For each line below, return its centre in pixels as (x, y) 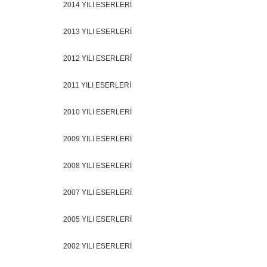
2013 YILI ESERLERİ (97, 32)
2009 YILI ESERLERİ (97, 139)
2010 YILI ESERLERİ (97, 112)
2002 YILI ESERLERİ (97, 246)
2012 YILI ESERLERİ (97, 58)
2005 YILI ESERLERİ (97, 219)
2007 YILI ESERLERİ (97, 193)
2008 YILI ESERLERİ (97, 166)
